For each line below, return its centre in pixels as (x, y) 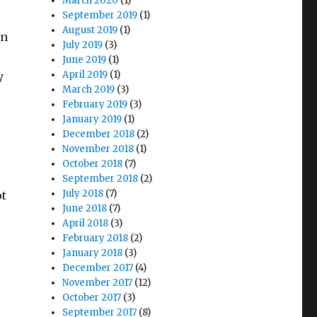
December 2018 (99, 134)
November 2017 (98, 283)
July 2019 (83, 45)
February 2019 (95, 104)
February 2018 (96, 238)
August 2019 (90, 30)
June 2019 (85, 60)
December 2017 (98, 268)
